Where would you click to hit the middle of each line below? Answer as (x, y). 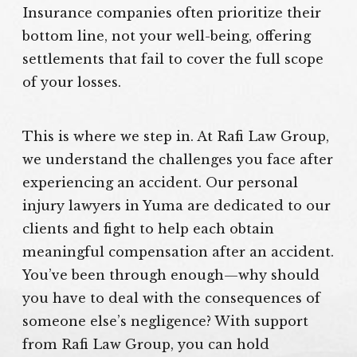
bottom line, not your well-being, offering (167, 35)
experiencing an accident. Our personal (161, 182)
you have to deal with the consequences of (172, 298)
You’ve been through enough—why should (171, 275)
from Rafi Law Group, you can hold (146, 344)
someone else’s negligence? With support (166, 321)
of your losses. (72, 82)
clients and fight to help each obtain (149, 228)
